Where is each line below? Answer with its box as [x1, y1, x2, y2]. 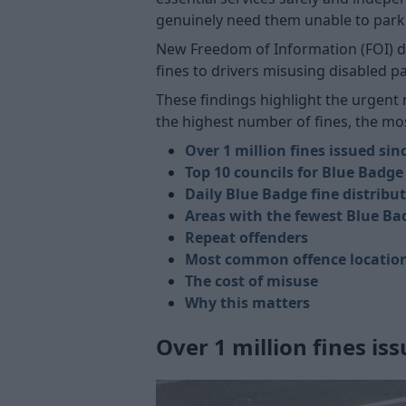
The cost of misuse [185, 270, 318, 291]
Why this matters [185, 292, 310, 313]
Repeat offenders [185, 227, 308, 247]
